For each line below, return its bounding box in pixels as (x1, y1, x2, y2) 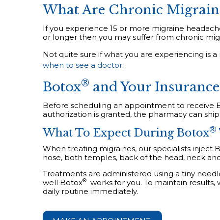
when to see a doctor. (43, 60, 124, 70)
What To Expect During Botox (43, 126, 209, 139)
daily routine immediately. (43, 187, 138, 196)
